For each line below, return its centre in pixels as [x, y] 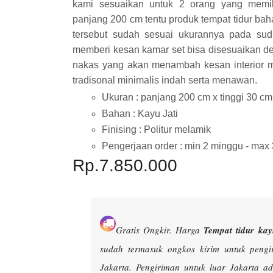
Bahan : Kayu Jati [140, 113]
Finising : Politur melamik [156, 130]
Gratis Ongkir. [146, 229]
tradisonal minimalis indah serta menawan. [165, 80]
